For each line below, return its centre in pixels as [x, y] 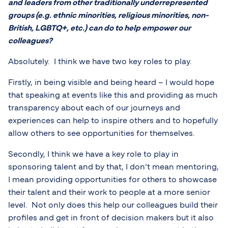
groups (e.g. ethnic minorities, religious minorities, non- [108, 16]
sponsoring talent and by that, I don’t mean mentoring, [113, 167]
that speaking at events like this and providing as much [113, 95]
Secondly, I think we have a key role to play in [93, 154]
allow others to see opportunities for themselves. [102, 134]
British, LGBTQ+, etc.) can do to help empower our [99, 28]
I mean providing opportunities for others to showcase [112, 180]
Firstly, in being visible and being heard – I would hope [111, 83]
